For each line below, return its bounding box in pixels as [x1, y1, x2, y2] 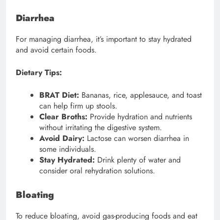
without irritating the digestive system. [39, 121, 162, 133]
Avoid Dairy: [39, 132, 84, 144]
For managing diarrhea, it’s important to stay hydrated [16, 33, 192, 45]
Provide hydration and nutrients [87, 110, 192, 122]
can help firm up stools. [39, 100, 117, 111]
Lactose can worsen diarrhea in [84, 132, 189, 144]
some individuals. [39, 143, 96, 155]
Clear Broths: [39, 110, 87, 122]
